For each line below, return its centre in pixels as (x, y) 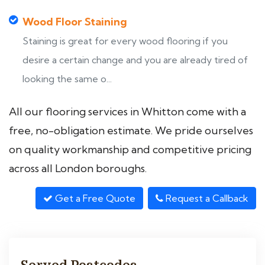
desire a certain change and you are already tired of (135, 60)
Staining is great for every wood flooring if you (125, 41)
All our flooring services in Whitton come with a (127, 112)
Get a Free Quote (94, 198)
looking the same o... (67, 79)
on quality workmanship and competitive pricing (130, 149)
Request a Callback (206, 198)
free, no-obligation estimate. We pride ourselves (131, 130)
